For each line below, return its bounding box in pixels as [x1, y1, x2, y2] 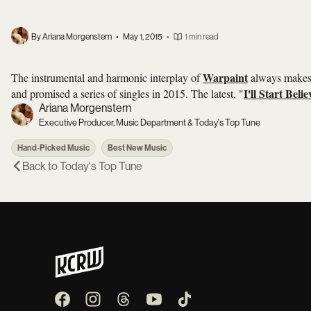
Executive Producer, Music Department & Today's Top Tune [39, 117, 260, 128]
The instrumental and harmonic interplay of [11, 69, 203, 85]
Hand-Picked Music [17, 142, 90, 153]
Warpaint [203, 69, 248, 85]
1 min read [185, 32, 219, 42]
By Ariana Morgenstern [31, 32, 112, 42]
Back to [22, 159, 60, 173]
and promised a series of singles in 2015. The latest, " [11, 85, 244, 101]
